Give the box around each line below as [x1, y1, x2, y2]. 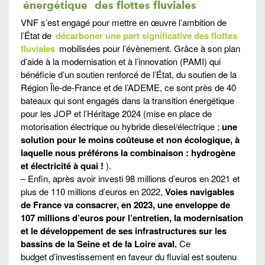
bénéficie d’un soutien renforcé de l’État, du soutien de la [21, 67, 237, 80]
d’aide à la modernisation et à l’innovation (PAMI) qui [21, 54, 221, 67]
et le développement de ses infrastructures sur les [21, 224, 227, 237]
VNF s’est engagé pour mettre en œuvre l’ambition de [21, 15, 227, 28]
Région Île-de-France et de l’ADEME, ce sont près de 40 [21, 80, 236, 93]
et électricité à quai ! [21, 159, 104, 172]
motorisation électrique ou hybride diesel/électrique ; [21, 119, 222, 132]
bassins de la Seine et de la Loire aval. [21, 237, 177, 250]
